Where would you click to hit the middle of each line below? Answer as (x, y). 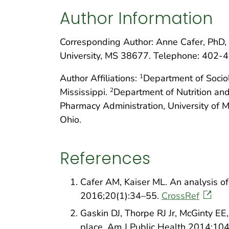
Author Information (136, 18)
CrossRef (180, 196)
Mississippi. (85, 92)
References (105, 159)
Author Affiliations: (100, 78)
